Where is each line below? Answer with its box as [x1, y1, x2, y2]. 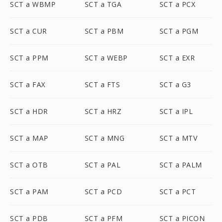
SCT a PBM [84, 26, 124, 36]
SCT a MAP [10, 133, 49, 143]
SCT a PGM [159, 26, 199, 36]
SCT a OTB [10, 160, 48, 169]
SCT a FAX [10, 80, 46, 89]
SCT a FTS [84, 80, 120, 89]
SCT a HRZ [84, 107, 122, 116]
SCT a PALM [159, 160, 202, 169]
